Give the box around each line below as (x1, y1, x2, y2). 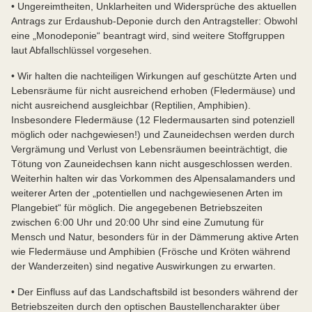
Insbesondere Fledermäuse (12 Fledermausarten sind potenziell (11, 114, 295, 125)
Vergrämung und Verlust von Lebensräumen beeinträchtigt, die (11, 143, 288, 155)
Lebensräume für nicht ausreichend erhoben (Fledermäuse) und (11, 84, 295, 96)
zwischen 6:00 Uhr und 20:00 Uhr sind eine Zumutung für (11, 216, 264, 228)
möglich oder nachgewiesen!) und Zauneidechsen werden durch (11, 128, 295, 140)
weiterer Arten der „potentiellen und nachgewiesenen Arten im (11, 187, 283, 198)
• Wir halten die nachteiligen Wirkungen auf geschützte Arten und (11, 70, 297, 81)
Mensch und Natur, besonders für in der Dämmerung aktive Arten (11, 231, 299, 242)
